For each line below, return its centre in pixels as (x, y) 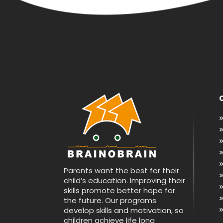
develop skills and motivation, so (124, 210)
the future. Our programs (110, 200)
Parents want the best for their (121, 170)
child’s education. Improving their (124, 180)
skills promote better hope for (119, 190)
